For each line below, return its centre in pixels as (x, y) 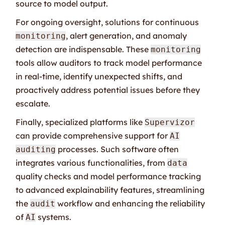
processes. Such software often (118, 149)
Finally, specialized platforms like (80, 122)
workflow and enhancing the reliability (130, 203)
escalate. (33, 103)
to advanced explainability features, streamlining (110, 190)
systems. (54, 217)
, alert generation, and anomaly (127, 35)
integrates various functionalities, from (92, 162)
